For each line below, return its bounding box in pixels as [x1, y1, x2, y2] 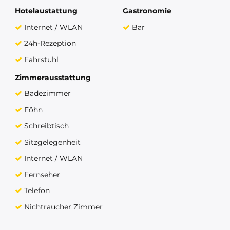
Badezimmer [24, 89, 71, 99]
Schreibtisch [24, 121, 69, 131]
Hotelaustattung [15, 6, 78, 16]
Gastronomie [123, 6, 171, 16]
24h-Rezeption [24, 39, 76, 48]
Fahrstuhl [24, 54, 59, 64]
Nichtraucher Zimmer [24, 202, 103, 212]
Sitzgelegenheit [24, 137, 81, 147]
